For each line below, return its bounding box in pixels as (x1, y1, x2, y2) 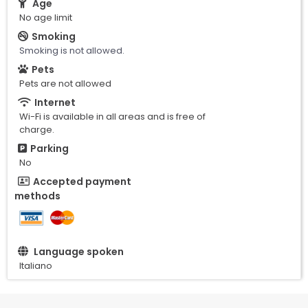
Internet (34, 95, 76, 109)
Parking (30, 141, 69, 155)
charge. (19, 122, 54, 136)
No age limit (19, 10, 72, 24)
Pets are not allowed (19, 76, 111, 90)
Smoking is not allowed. (19, 43, 124, 57)
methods (14, 188, 60, 203)
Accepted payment (33, 174, 131, 188)
